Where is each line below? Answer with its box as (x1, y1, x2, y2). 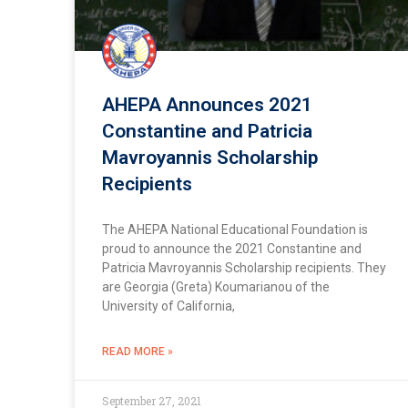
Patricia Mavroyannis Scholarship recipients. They (102, 260, 386, 276)
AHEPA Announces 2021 (102, 94, 312, 117)
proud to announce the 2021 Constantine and (102, 241, 362, 257)
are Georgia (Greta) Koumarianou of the (102, 280, 330, 295)
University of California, (102, 299, 235, 314)
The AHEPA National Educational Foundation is (102, 222, 368, 238)
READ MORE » (102, 345, 173, 359)
